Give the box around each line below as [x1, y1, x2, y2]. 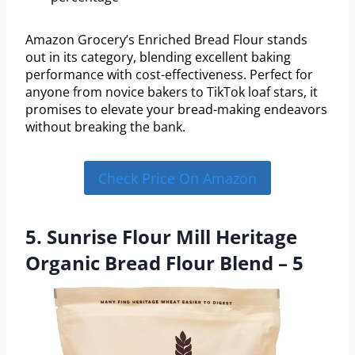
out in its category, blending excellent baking [25, 48, 291, 67]
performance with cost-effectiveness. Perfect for [25, 66, 313, 84]
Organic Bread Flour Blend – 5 [25, 249, 303, 276]
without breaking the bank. [25, 118, 185, 136]
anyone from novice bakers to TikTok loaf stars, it [25, 83, 318, 101]
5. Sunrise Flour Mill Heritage [25, 223, 297, 250]
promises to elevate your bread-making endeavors [25, 101, 327, 119]
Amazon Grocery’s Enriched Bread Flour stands [25, 31, 307, 49]
